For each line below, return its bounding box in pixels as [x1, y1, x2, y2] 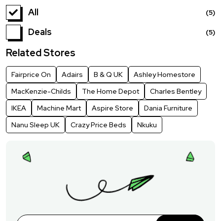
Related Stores [6, 46, 75, 59]
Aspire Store [92, 103, 133, 112]
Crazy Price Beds [71, 120, 126, 129]
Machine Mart [37, 103, 81, 112]
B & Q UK [94, 70, 123, 79]
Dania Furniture [144, 103, 192, 112]
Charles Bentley [150, 86, 201, 96]
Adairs [62, 70, 83, 79]
